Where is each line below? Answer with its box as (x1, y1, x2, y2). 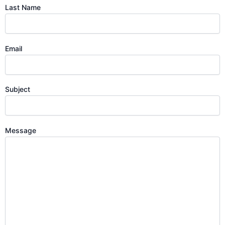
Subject (5, 85, 30, 94)
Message (5, 126, 36, 135)
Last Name (5, 3, 41, 12)
